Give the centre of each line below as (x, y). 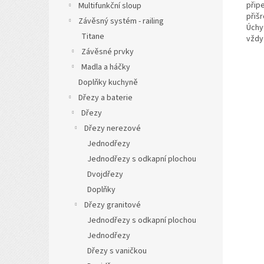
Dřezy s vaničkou (117, 251)
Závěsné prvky (108, 52)
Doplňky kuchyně (108, 82)
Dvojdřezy (105, 174)
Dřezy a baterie (105, 98)
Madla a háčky (106, 67)
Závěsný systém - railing (121, 21)
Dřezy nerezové (113, 128)
